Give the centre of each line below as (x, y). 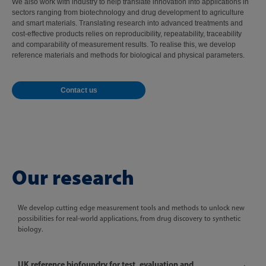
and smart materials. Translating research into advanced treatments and (127, 23)
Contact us (79, 90)
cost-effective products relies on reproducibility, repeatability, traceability (127, 34)
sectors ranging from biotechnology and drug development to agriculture (128, 12)
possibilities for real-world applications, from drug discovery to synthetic (129, 218)
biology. (30, 229)
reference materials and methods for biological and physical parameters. (128, 55)
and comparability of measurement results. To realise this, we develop (124, 45)
